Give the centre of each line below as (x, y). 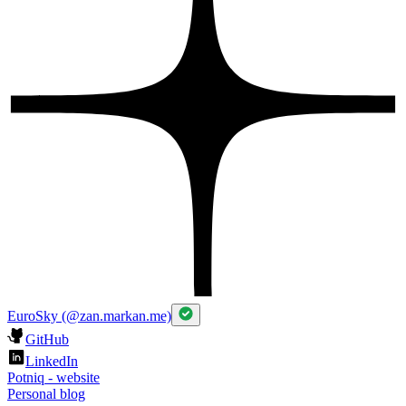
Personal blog (46, 394)
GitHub (47, 340)
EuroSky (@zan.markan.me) (89, 316)
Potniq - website (53, 378)
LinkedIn (52, 362)
